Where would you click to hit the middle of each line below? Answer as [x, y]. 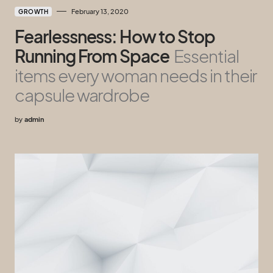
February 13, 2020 [100, 11]
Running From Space [92, 55]
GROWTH [33, 11]
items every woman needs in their [136, 75]
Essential [206, 55]
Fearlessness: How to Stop [115, 36]
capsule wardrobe [82, 94]
